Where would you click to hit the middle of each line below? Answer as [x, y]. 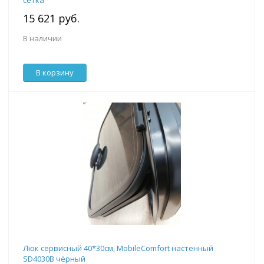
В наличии [42, 39]
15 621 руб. [51, 19]
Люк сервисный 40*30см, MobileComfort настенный [118, 248]
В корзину [55, 73]
